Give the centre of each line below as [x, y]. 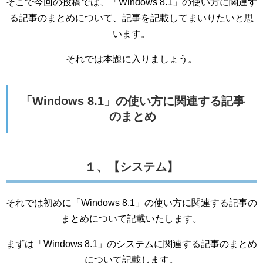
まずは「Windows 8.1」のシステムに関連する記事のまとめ [131, 244]
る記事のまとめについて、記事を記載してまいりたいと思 [131, 18]
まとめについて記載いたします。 [131, 219]
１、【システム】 [131, 167]
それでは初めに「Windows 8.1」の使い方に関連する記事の [131, 203]
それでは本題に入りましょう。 [131, 59]
